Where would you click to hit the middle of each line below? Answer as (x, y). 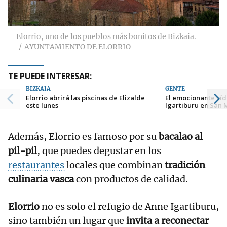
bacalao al (181, 136)
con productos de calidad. (131, 179)
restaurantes (37, 165)
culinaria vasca (41, 179)
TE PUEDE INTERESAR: (50, 76)
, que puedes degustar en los (99, 150)
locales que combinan (116, 165)
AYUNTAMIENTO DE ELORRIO (78, 46)
